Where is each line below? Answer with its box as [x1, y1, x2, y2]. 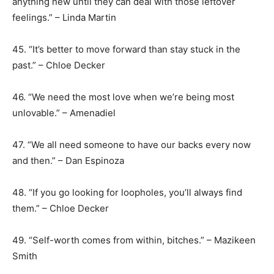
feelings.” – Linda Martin [12, 12, 116, 23]
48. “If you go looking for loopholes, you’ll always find [12, 187, 242, 198]
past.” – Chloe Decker [12, 59, 105, 71]
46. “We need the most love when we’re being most [12, 91, 234, 103]
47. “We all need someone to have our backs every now [12, 139, 251, 150]
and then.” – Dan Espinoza [12, 155, 124, 166]
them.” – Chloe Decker [12, 202, 109, 214]
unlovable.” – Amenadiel [12, 107, 116, 119]
